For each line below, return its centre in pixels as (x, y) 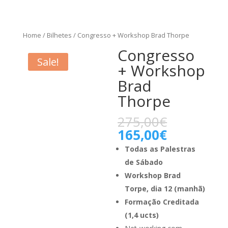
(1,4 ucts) (142, 215)
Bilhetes (59, 35)
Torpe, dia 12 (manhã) (165, 188)
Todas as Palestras (160, 149)
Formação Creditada (162, 202)
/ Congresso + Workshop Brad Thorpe (130, 35)
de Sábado (144, 162)
